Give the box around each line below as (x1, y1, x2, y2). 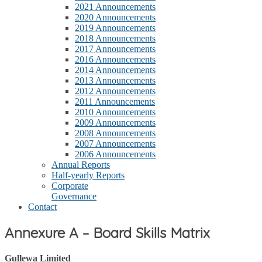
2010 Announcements (75, 107, 156, 117)
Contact (28, 202, 57, 212)
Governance (51, 191, 96, 201)
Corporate (51, 181, 88, 191)
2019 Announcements (75, 23, 156, 33)
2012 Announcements (75, 86, 156, 96)
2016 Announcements (75, 54, 156, 64)
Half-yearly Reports (51, 170, 125, 180)
